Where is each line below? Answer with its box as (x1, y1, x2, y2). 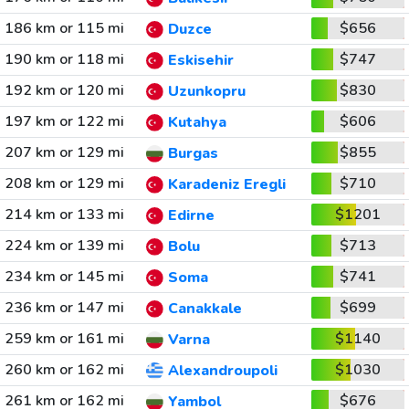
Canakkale (167, 299, 242, 320)
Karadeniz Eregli (167, 174, 286, 195)
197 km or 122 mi (4, 111, 124, 131)
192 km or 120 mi (4, 80, 124, 100)
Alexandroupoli (167, 361, 278, 382)
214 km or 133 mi (4, 204, 124, 225)
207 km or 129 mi (4, 142, 124, 163)
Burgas (167, 143, 218, 164)
